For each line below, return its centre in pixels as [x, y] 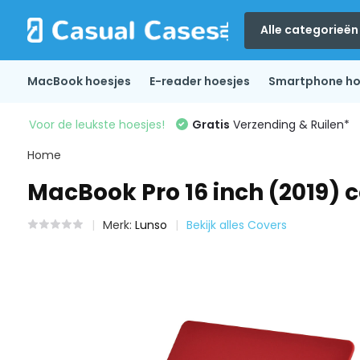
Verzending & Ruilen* [289, 125]
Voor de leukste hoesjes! [96, 125]
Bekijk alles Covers [236, 225]
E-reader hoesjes [199, 81]
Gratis [211, 125]
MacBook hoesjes [79, 81]
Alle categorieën [309, 30]
